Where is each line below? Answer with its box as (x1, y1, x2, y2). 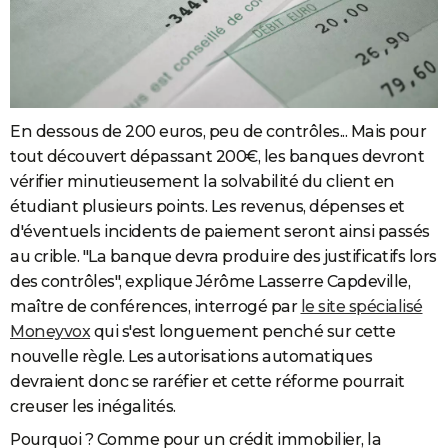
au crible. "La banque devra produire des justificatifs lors (10, 246, 437, 266)
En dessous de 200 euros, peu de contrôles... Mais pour (10, 121, 426, 141)
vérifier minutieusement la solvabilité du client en (10, 171, 395, 191)
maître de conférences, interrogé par (10, 296, 301, 316)
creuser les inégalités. (10, 396, 176, 416)
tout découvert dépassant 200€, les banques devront (10, 146, 424, 166)
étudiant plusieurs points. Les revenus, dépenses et (10, 196, 405, 216)
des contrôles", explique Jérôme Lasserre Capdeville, (10, 271, 410, 291)
